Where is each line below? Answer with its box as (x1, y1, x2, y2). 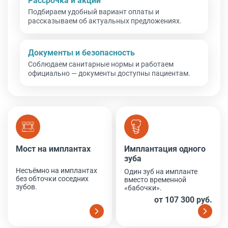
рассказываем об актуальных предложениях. (28, 16, 182, 25)
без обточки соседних (16, 175, 89, 183)
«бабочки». (124, 183, 162, 192)
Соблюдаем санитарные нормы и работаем (28, 60, 174, 68)
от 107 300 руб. (154, 194, 212, 205)
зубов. (16, 183, 37, 191)
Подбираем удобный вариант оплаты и (28, 7, 159, 16)
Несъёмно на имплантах (16, 166, 97, 175)
